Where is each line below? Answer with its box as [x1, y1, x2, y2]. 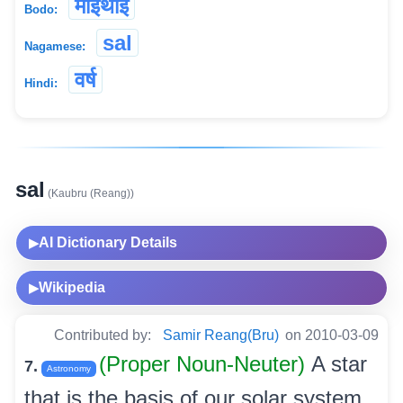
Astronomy [47, 363, 91, 373]
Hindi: [24, 76, 58, 90]
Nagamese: [24, 39, 85, 53]
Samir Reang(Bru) [163, 327, 279, 343]
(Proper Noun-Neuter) [99, 351, 311, 376]
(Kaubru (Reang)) [45, 186, 134, 200]
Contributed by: [54, 327, 155, 343]
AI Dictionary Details [39, 234, 177, 250]
